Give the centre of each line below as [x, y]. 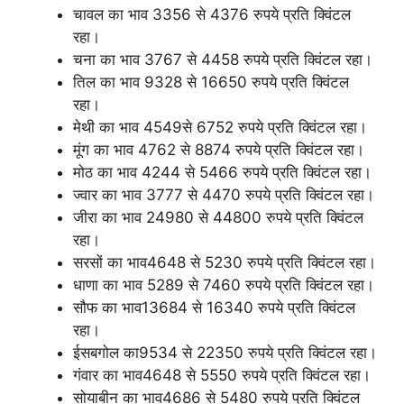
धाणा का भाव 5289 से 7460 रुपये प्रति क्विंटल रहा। [224, 285]
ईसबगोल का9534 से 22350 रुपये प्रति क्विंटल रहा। [225, 353]
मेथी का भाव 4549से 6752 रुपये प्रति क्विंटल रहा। [220, 127]
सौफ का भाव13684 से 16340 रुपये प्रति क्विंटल [214, 308]
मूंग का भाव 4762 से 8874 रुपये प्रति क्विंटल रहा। [219, 150]
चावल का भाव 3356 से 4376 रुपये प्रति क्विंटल [212, 14]
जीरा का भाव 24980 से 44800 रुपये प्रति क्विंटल [218, 217]
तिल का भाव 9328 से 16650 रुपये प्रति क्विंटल [211, 82]
